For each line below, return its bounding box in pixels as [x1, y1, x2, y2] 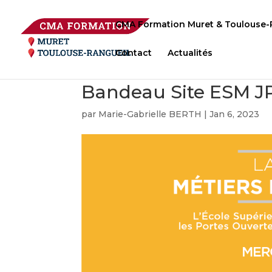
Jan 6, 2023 [209, 109, 260, 120]
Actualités [168, 47, 212, 58]
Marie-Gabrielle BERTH [98, 109, 202, 120]
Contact [115, 47, 152, 58]
